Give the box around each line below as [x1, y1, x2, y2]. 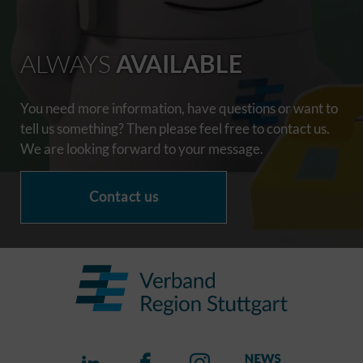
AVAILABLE [116, 48, 242, 78]
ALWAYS [20, 48, 116, 79]
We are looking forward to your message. [20, 139, 263, 157]
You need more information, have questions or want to [20, 99, 338, 117]
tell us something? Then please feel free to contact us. [20, 119, 330, 137]
